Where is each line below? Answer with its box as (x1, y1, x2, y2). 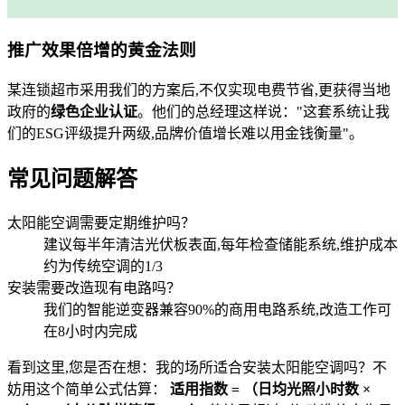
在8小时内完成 (43, 323, 137, 339)
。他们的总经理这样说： (137, 103, 297, 119)
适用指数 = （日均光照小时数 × (170, 381, 371, 397)
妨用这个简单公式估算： (7, 381, 170, 397)
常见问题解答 (7, 166, 137, 191)
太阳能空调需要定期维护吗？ (7, 214, 195, 231)
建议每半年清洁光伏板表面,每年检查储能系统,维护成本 (43, 236, 398, 252)
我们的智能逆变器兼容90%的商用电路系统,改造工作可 (43, 301, 391, 317)
